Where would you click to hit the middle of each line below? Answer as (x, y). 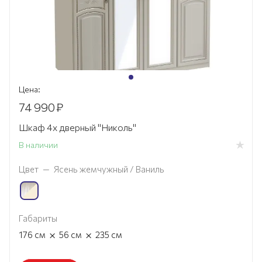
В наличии (38, 145)
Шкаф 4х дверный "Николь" (77, 127)
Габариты (38, 218)
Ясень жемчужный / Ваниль (109, 169)
